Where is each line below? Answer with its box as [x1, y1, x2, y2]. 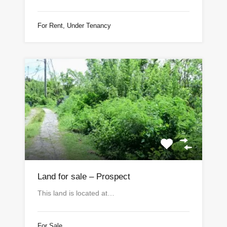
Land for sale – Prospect [37, 171, 130, 181]
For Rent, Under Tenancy [37, 21, 111, 29]
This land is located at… [37, 188, 115, 197]
